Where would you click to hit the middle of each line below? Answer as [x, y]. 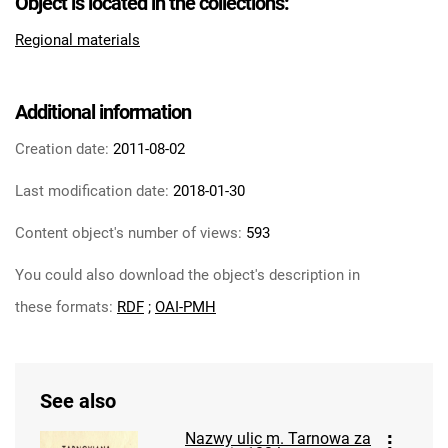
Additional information [103, 112]
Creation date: [62, 149]
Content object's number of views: [128, 233]
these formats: [66, 307]
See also [78, 401]
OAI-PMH [185, 307]
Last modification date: [92, 191]
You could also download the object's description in [187, 275]
